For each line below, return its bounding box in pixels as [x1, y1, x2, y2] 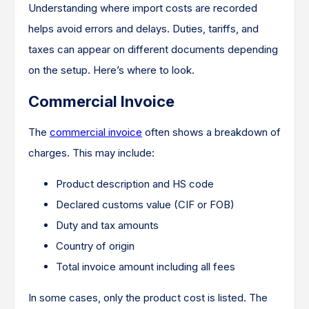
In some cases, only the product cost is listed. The [28, 291, 268, 305]
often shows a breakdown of [142, 126, 281, 139]
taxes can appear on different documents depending [28, 43, 278, 57]
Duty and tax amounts [56, 219, 159, 232]
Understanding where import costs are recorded [28, 1, 257, 15]
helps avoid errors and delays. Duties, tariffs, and [28, 22, 259, 36]
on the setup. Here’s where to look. [28, 63, 195, 77]
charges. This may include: [28, 146, 154, 160]
